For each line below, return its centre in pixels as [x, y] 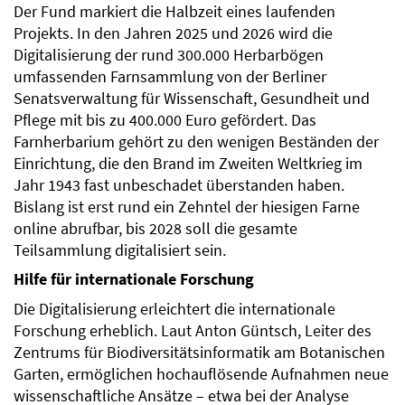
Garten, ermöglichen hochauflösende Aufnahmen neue [201, 375]
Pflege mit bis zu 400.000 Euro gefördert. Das [165, 121]
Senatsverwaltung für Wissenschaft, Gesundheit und [192, 99]
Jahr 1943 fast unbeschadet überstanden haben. [179, 186]
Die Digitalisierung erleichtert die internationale [174, 310]
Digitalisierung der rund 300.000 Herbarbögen [169, 56]
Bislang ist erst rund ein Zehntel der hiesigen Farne [187, 207]
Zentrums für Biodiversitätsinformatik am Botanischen [199, 353]
